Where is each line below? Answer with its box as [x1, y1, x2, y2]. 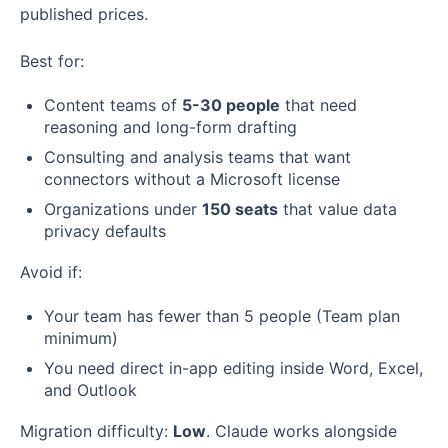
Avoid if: [20, 261, 82, 282]
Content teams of [44, 94, 182, 115]
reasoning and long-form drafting [44, 116, 297, 137]
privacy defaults [44, 220, 166, 241]
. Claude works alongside [206, 421, 397, 442]
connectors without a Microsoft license [44, 168, 340, 189]
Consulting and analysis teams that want [44, 146, 351, 167]
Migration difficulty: [20, 421, 173, 442]
